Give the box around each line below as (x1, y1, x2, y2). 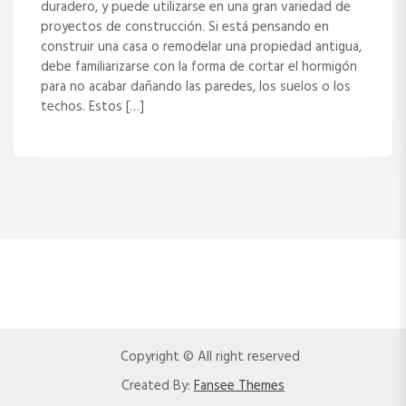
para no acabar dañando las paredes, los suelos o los (41, 76, 351, 99)
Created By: (121, 374, 191, 397)
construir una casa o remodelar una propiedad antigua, (41, 36, 362, 59)
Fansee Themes (193, 374, 285, 397)
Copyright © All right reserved (120, 345, 300, 368)
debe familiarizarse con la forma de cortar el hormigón (41, 56, 357, 79)
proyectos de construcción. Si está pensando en (41, 16, 329, 39)
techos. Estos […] (41, 96, 144, 119)
